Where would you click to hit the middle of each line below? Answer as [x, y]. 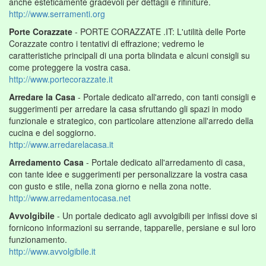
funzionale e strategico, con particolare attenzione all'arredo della [131, 120]
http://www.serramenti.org [57, 13]
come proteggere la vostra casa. [70, 67]
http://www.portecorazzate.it [61, 79]
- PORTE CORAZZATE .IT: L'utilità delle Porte [159, 31]
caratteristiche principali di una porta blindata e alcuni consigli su [129, 55]
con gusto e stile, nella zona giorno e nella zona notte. [110, 186]
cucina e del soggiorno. [53, 132]
